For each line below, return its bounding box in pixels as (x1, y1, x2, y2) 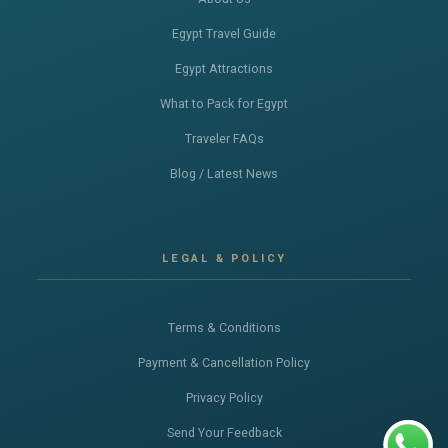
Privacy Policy (185, 389, 263, 408)
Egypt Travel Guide (172, 25, 276, 44)
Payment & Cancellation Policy (138, 354, 310, 373)
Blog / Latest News (170, 165, 278, 184)
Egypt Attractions (175, 60, 273, 79)
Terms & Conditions (167, 319, 281, 338)
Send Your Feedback (166, 424, 282, 443)
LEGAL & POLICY (161, 250, 287, 268)
